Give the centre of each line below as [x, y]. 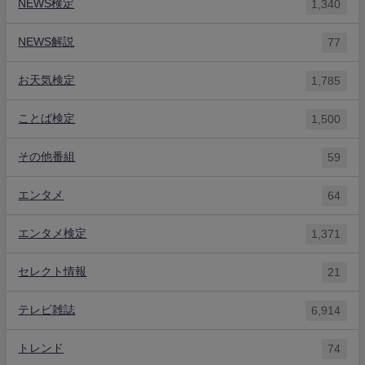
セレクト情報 [53, 272]
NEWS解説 [46, 42]
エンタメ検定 [53, 233]
